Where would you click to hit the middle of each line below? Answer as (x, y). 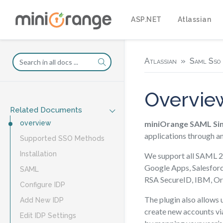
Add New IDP (42, 200)
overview (36, 123)
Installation (38, 154)
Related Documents (46, 110)
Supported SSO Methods (62, 138)
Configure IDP (43, 185)
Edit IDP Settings (48, 216)
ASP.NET (146, 19)
